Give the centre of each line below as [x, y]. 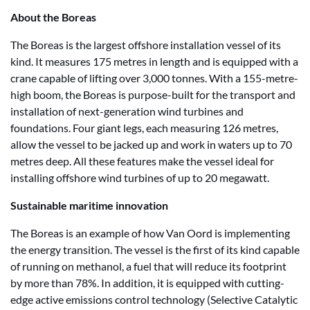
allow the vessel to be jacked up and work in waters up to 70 [151, 144]
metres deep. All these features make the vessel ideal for [142, 161]
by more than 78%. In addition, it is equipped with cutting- [147, 283]
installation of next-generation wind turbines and [127, 111]
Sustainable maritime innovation [89, 205]
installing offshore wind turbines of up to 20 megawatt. [140, 177]
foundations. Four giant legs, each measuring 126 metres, [144, 128]
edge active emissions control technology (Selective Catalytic [154, 299]
